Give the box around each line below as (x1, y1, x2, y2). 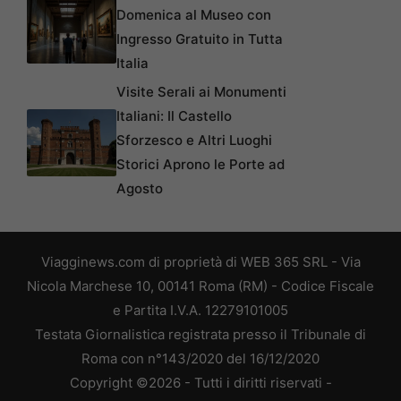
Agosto (116, 180, 163, 198)
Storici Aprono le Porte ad (116, 156, 285, 174)
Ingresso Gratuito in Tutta (116, 30, 283, 48)
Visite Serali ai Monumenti (116, 83, 286, 101)
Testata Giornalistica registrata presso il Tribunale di (35, 326, 366, 344)
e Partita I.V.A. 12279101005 (113, 302, 288, 320)
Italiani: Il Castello (116, 107, 232, 125)
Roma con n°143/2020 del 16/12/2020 (81, 350, 320, 368)
